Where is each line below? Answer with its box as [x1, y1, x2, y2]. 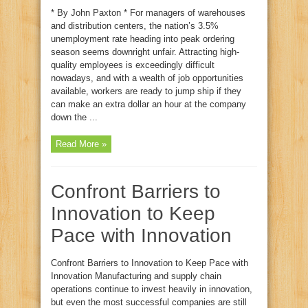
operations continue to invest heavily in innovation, [51, 284, 252, 294]
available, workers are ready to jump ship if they [51, 86, 241, 96]
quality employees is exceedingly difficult [51, 60, 214, 70]
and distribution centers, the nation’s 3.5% [51, 21, 219, 31]
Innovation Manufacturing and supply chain [51, 271, 221, 281]
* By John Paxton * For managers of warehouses [51, 8, 245, 18]
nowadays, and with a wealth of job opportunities [51, 73, 243, 83]
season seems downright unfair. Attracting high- [51, 47, 239, 57]
